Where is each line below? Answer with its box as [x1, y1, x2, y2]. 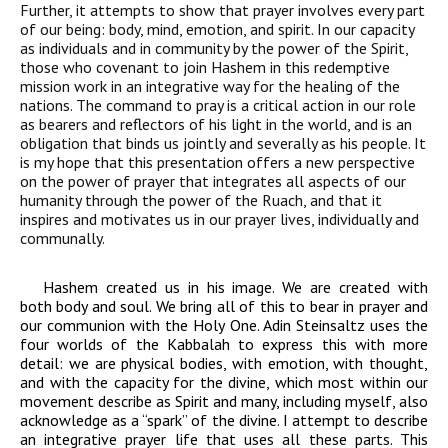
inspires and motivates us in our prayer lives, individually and [20, 209, 419, 230]
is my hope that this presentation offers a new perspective [20, 152, 415, 173]
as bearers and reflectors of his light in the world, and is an [20, 114, 412, 135]
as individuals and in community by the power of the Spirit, [20, 38, 408, 59]
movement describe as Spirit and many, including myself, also [20, 391, 428, 412]
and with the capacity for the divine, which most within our [20, 372, 428, 393]
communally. [20, 228, 105, 249]
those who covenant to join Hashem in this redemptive [20, 57, 390, 78]
